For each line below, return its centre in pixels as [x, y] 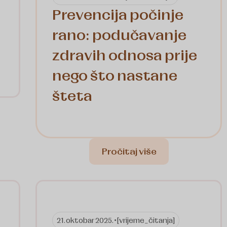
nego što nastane [115, 76]
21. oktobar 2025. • [87, 221]
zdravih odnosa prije [125, 56]
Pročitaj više [129, 152]
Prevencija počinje [118, 15]
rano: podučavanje [119, 35]
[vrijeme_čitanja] [146, 221]
